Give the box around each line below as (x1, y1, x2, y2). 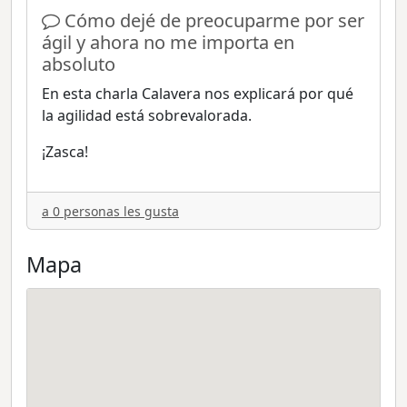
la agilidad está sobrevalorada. (42, 105, 252, 126)
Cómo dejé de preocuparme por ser (65, 8, 364, 34)
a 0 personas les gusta (42, 203, 179, 221)
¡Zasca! (42, 142, 88, 163)
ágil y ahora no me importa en (42, 30, 294, 55)
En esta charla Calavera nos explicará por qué (42, 84, 353, 104)
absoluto (42, 52, 115, 77)
